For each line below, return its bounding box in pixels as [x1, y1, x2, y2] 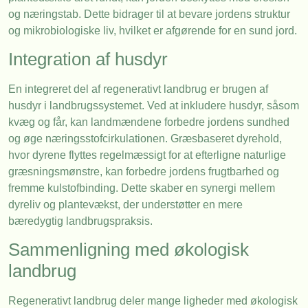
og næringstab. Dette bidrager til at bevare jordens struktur [8, 8, 290, 20]
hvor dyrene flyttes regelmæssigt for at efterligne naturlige [8, 149, 286, 162]
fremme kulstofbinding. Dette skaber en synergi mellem [8, 182, 275, 195]
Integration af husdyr [8, 49, 168, 70]
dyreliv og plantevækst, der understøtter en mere [8, 199, 243, 211]
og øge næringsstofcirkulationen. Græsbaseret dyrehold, [8, 133, 282, 145]
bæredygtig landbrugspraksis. [8, 215, 153, 228]
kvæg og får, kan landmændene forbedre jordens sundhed [8, 116, 289, 129]
